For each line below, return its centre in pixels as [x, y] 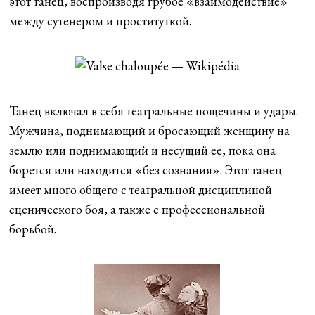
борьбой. [33, 229]
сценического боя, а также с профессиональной [137, 210]
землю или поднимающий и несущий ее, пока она [143, 150]
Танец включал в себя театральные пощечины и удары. [154, 111]
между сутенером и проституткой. [101, 21]
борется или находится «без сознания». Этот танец [146, 170]
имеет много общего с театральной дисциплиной [141, 190]
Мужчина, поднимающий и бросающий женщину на [150, 131]
